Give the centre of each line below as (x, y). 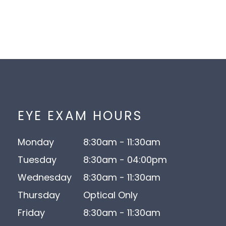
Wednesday (44, 177)
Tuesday (37, 160)
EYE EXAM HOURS (80, 116)
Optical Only (110, 195)
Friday (31, 213)
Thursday (39, 195)
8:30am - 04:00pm (125, 160)
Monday (36, 142)
